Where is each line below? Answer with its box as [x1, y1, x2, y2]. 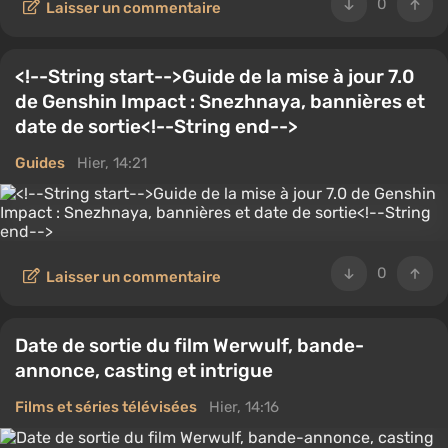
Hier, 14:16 [209, 398, 279, 416]
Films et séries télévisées [15, 398, 197, 416]
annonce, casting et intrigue [15, 359, 273, 382]
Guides [15, 154, 65, 172]
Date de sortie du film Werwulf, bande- [15, 334, 364, 357]
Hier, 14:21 [77, 154, 147, 172]
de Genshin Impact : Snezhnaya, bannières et [15, 90, 425, 113]
